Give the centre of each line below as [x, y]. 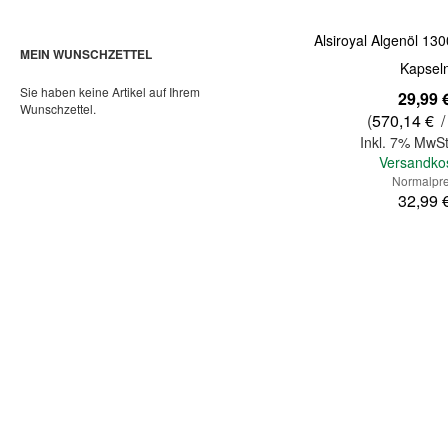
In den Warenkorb [312, 274]
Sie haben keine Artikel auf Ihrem [110, 91]
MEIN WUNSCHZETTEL [86, 53]
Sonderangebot [353, 94]
